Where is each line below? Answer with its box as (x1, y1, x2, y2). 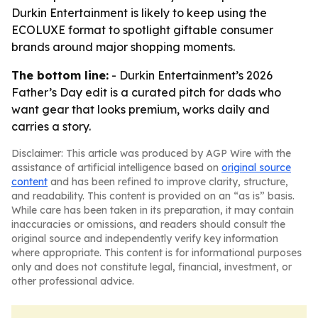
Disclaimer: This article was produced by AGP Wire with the (11, 147, 291, 160)
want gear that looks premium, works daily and (11, 102, 270, 116)
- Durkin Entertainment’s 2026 (109, 68, 273, 82)
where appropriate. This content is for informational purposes (11, 246, 302, 259)
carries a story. (11, 119, 91, 133)
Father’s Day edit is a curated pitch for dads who (11, 85, 281, 99)
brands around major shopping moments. (11, 40, 235, 54)
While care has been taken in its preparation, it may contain (11, 204, 294, 216)
